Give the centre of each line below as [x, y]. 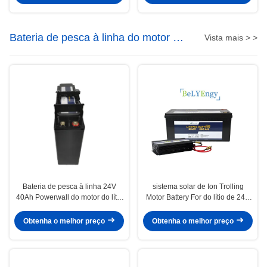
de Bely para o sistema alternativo [69, 208]
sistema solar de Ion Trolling [198, 186]
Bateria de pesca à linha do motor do [97, 37]
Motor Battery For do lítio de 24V [198, 197]
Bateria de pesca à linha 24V [69, 186]
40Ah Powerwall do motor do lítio [69, 197]
